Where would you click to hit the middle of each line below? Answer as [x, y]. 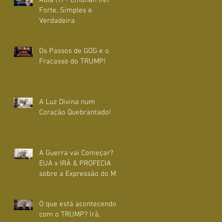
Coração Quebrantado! [75, 112]
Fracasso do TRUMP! [72, 61]
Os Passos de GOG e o [74, 51]
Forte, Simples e [66, 10]
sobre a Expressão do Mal [81, 174]
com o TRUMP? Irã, [70, 214]
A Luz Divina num [67, 102]
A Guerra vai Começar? [76, 153]
